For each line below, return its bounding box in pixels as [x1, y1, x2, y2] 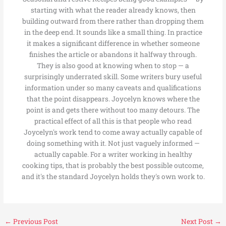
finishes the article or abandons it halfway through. [29, 50, 197, 60]
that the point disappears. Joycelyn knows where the [26, 94, 200, 104]
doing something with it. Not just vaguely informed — [26, 139, 200, 148]
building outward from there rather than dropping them [22, 17, 204, 26]
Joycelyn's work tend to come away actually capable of [24, 128, 202, 137]
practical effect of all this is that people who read [34, 117, 192, 126]
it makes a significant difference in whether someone [26, 39, 200, 48]
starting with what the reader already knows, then [30, 6, 196, 15]
